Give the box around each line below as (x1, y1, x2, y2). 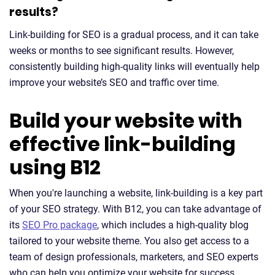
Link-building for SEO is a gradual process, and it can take (9, 29, 258, 41)
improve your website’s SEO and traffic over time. (9, 77, 219, 88)
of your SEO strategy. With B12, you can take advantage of (9, 203, 261, 215)
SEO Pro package (22, 219, 97, 231)
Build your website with (9, 107, 242, 134)
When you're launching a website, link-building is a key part (9, 187, 263, 199)
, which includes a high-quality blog (97, 219, 249, 231)
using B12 (9, 153, 101, 181)
